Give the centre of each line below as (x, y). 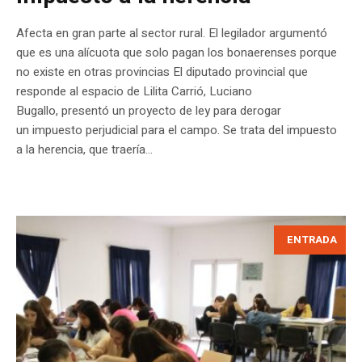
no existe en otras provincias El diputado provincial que (162, 72)
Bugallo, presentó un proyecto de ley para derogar (149, 110)
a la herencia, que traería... (84, 149)
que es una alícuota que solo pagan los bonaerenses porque (177, 52)
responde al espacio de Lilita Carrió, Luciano (134, 91)
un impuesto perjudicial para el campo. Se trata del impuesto (177, 130)
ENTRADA (312, 239)
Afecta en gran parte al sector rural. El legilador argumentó (172, 33)
